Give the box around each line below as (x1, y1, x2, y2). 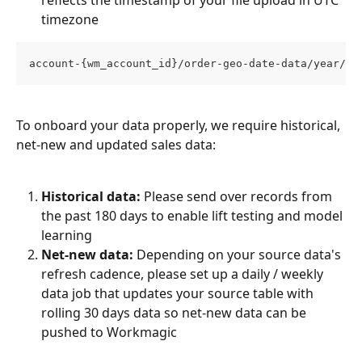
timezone (41, 11, 99, 29)
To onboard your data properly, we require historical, (16, 116, 343, 134)
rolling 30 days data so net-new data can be (41, 304, 309, 322)
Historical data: (41, 187, 141, 206)
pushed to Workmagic (41, 323, 177, 342)
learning (41, 226, 92, 245)
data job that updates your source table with (41, 284, 317, 303)
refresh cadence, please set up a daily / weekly (41, 265, 326, 284)
